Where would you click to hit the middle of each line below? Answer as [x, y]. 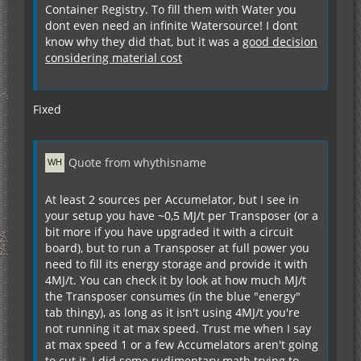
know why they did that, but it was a [144, 41]
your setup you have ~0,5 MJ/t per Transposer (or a [182, 215]
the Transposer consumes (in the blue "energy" [173, 296]
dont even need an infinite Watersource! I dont [171, 25]
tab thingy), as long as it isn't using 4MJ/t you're [172, 312]
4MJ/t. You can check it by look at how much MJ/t [176, 280]
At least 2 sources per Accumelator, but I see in [172, 199]
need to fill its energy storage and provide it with [176, 263]
